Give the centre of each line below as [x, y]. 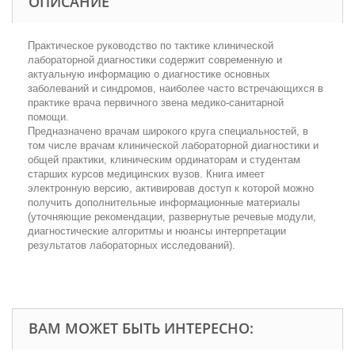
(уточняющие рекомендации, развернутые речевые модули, [172, 216]
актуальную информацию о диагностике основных [149, 74]
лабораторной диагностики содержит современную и [155, 59]
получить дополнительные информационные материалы [164, 202]
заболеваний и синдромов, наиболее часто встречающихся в [176, 88]
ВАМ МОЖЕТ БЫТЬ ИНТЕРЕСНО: [141, 328]
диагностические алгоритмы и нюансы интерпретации [157, 231]
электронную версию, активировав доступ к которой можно [171, 188]
